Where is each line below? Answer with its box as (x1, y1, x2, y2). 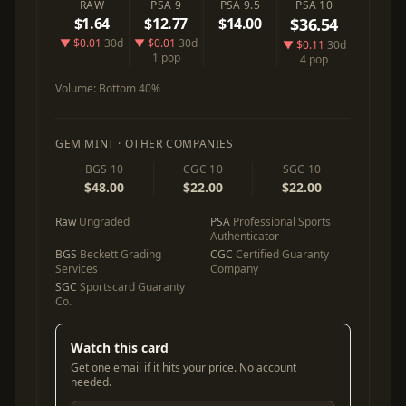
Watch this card (71, 339, 169, 357)
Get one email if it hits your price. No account (71, 360, 296, 376)
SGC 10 (282, 161, 322, 178)
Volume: (55, 81, 99, 97)
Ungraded (76, 214, 130, 230)
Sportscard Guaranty (77, 279, 185, 295)
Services (55, 261, 98, 277)
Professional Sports (230, 214, 331, 230)
